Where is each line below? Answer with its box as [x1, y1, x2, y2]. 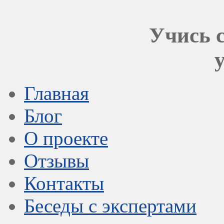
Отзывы [24, 149, 89, 171]
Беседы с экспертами [24, 194, 196, 216]
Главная [24, 82, 89, 104]
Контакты [24, 172, 104, 194]
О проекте [24, 127, 108, 149]
